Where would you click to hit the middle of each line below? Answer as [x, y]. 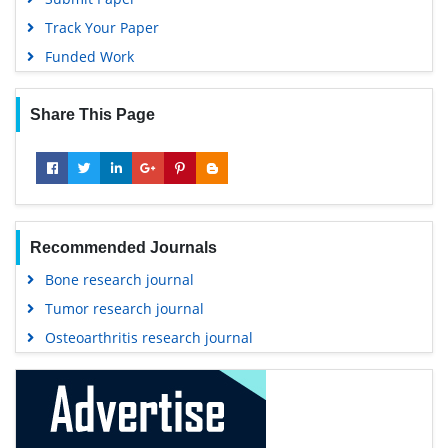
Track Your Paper [101, 28]
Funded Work [89, 57]
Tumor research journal [124, 309]
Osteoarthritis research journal [148, 338]
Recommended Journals [123, 248]
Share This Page [92, 115]
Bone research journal [119, 280]
